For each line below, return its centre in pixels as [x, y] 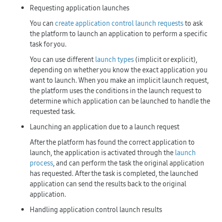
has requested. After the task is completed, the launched [114, 173]
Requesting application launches [80, 8]
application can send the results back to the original [108, 184]
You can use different [62, 59]
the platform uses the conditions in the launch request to [116, 91]
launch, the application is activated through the [102, 153]
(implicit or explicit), [166, 59]
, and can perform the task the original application [129, 163]
